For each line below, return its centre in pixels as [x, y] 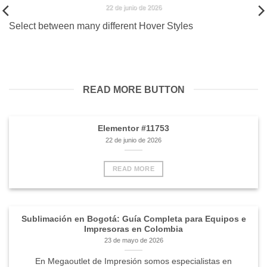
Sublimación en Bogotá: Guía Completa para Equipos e [133, 219]
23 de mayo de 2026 [133, 240]
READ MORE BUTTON [133, 89]
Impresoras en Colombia [133, 229]
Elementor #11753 [133, 129]
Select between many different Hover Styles [101, 26]
